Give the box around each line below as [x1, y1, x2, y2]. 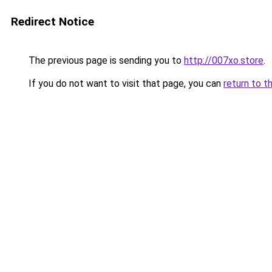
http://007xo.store [184, 55, 263, 66]
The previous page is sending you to [26, 55, 184, 66]
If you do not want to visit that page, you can [26, 78, 223, 89]
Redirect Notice [11, 15, 94, 29]
